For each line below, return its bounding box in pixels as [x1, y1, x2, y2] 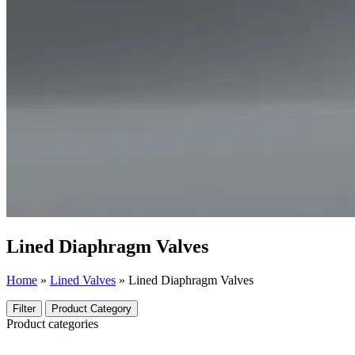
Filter [13, 302, 36, 315]
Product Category [52, 302, 132, 315]
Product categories [6, 316, 98, 330]
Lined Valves [50, 273, 116, 287]
